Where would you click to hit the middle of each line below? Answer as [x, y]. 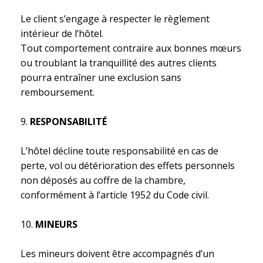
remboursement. [58, 92]
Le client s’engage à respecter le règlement [115, 19]
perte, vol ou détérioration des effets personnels [128, 166]
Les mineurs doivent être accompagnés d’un [117, 254]
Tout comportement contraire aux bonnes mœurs [131, 48]
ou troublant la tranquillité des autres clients [119, 63]
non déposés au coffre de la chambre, [103, 180]
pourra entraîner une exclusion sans [101, 77]
